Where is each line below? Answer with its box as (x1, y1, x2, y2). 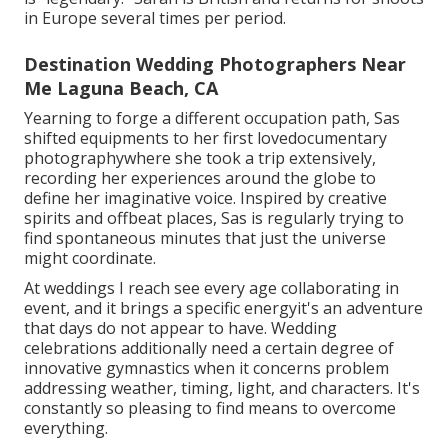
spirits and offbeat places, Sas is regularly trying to (24, 207, 404, 230)
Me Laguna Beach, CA (24, 76, 218, 101)
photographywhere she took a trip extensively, (24, 147, 376, 170)
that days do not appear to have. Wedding (24, 317, 337, 340)
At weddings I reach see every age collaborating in (24, 277, 399, 300)
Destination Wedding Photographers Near (24, 52, 406, 77)
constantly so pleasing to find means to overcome (24, 397, 396, 420)
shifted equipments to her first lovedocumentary (24, 127, 387, 150)
